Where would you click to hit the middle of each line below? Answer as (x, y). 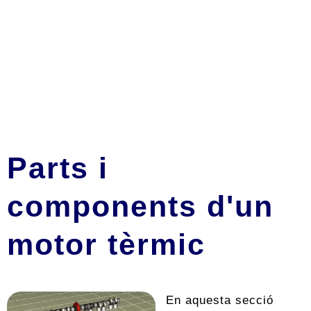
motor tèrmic (106, 244)
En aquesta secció (220, 300)
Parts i (58, 168)
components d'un (140, 206)
